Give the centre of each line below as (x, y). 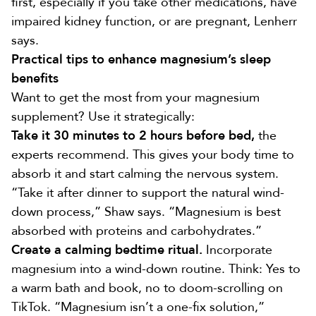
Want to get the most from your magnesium (135, 97)
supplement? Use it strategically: (103, 116)
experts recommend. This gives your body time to (153, 154)
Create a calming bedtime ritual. (107, 250)
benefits (35, 78)
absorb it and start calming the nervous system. (145, 174)
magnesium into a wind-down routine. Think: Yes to (156, 269)
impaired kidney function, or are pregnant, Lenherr (154, 21)
